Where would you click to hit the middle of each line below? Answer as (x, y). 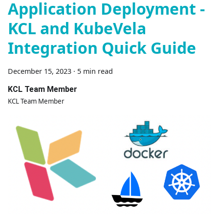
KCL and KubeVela (77, 28)
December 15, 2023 (40, 71)
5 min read (95, 71)
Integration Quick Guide (102, 48)
